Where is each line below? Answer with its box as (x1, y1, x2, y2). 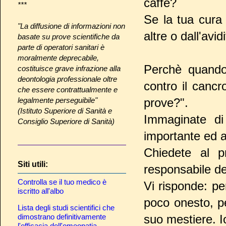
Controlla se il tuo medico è (18, 177, 106, 186)
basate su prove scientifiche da (18, 32, 120, 41)
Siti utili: (18, 160, 48, 169)
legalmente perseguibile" (18, 95, 97, 104)
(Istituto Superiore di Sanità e (18, 106, 112, 115)
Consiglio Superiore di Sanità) (18, 117, 115, 126)
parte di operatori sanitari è (18, 42, 104, 51)
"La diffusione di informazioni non (18, 21, 125, 30)
